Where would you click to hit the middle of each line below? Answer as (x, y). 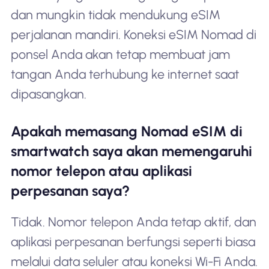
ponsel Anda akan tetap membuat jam (120, 54)
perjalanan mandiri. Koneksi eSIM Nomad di (133, 34)
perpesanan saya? (70, 190)
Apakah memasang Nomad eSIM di (126, 131)
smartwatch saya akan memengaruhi (131, 151)
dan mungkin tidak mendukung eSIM (115, 14)
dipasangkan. (48, 94)
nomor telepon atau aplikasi (101, 171)
